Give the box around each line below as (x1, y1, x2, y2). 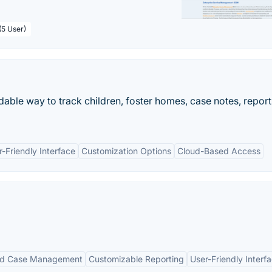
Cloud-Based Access (177, 146, 260, 156)
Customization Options (81, 146, 171, 156)
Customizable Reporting (89, 254, 184, 264)
